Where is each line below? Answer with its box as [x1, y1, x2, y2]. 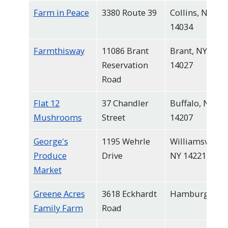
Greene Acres [33, 188, 85, 200]
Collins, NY [169, 7, 212, 19]
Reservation [101, 59, 148, 71]
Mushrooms [33, 111, 82, 124]
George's [33, 135, 68, 148]
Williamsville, [169, 135, 223, 148]
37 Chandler [101, 97, 149, 109]
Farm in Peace [33, 7, 89, 19]
